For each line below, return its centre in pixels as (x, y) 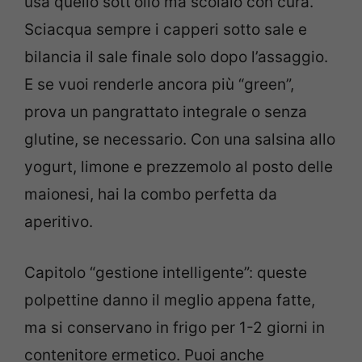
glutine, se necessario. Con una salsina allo (180, 140)
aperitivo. (59, 222)
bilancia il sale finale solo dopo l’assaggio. (176, 57)
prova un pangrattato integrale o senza (166, 112)
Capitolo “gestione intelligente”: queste (166, 272)
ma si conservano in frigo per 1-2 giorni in (175, 327)
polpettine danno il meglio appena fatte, (170, 300)
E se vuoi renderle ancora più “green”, (159, 85)
